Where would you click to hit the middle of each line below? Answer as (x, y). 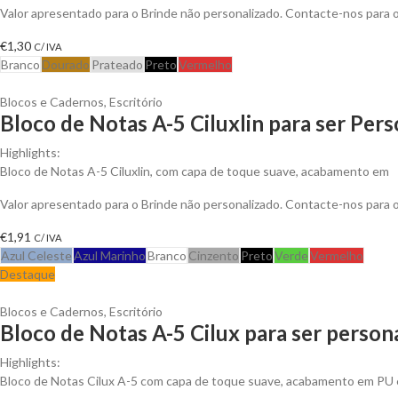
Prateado (117, 64)
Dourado (66, 64)
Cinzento (214, 255)
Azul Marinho (110, 255)
